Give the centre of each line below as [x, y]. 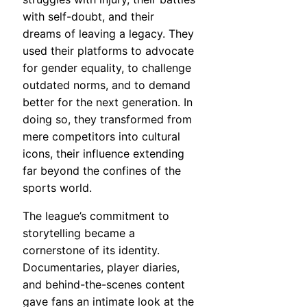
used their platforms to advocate [108, 50]
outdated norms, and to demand [107, 85]
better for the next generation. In [108, 102]
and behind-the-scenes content [104, 284]
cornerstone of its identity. [91, 250]
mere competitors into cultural [101, 136]
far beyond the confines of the [102, 170]
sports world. [57, 187]
